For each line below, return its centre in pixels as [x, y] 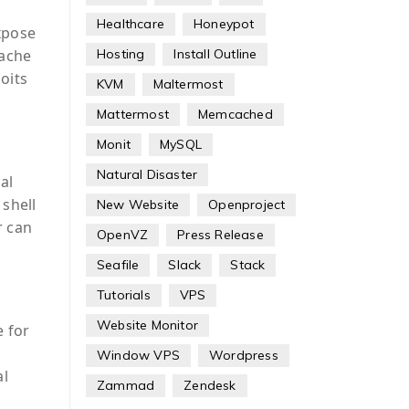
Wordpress [243, 355]
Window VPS [138, 355]
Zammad [126, 385]
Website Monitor [147, 325]
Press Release [220, 235]
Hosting [121, 54]
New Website [138, 204]
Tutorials [123, 295]
